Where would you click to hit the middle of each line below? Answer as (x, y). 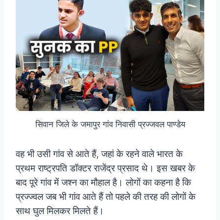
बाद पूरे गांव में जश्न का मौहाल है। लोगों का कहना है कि (103, 182)
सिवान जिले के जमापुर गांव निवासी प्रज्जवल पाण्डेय (110, 124)
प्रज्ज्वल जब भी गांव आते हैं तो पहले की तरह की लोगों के (106, 196)
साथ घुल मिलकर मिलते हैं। (60, 211)
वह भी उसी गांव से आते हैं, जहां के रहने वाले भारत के (99, 154)
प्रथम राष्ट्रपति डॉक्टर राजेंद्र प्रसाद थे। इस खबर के (105, 168)
